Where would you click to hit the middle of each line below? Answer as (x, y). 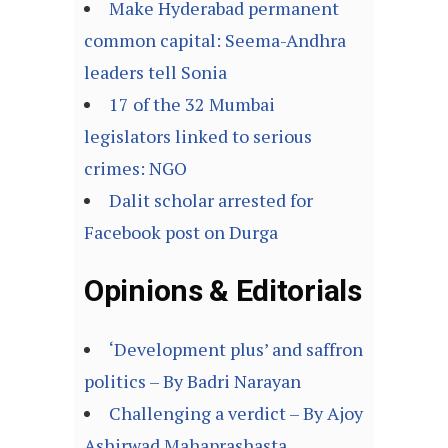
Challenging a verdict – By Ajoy (236, 413)
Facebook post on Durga (181, 232)
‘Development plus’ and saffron (236, 349)
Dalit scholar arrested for (211, 200)
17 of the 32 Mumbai (192, 104)
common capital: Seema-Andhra (215, 40)
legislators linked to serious (198, 136)
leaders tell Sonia (155, 72)
